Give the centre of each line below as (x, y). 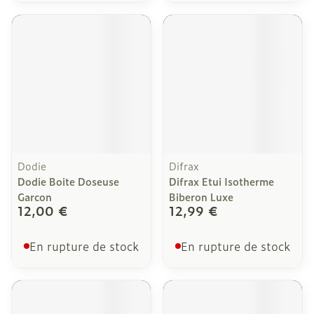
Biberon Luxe (201, 197)
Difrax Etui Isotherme (221, 181)
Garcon (35, 197)
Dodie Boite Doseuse (68, 181)
